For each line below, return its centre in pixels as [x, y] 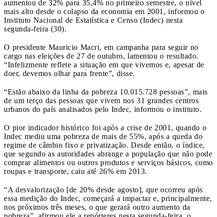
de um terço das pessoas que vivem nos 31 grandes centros [101, 100]
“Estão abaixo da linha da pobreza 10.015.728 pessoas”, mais [106, 92]
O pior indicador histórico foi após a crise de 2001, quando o [105, 127]
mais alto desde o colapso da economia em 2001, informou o [104, 11]
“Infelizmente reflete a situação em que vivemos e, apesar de [104, 64]
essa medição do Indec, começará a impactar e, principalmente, [108, 198]
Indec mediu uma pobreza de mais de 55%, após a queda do [103, 136]
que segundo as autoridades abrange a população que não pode [108, 154]
